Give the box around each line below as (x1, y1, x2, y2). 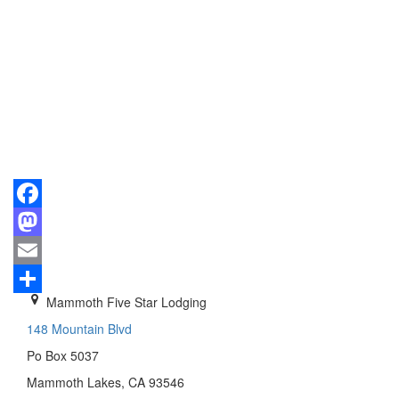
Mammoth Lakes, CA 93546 (27, 372, 184, 391)
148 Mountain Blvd (27, 319, 132, 338)
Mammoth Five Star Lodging (45, 292, 207, 311)
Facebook (13, 212, 69, 231)
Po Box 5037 (27, 346, 99, 364)
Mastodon (13, 240, 69, 259)
